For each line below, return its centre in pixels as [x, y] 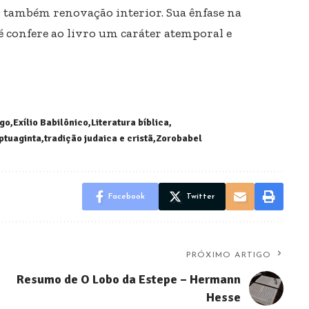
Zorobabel [179, 138]
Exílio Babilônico [51, 122]
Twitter [200, 196]
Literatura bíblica [130, 122]
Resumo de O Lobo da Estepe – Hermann [128, 279]
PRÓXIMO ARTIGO [229, 255]
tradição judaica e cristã [99, 138]
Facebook [126, 196]
